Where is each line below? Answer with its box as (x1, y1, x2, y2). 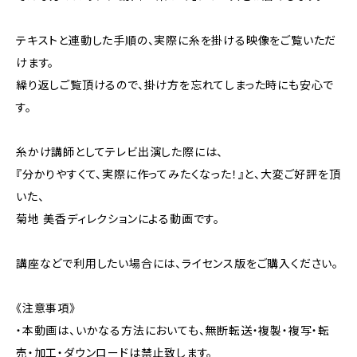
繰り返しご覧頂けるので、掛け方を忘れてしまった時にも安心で (16, 78, 335, 92)
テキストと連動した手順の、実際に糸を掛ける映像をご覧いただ (16, 33, 337, 48)
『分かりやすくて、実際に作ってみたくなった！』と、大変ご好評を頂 (16, 167, 341, 182)
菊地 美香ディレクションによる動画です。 (16, 212, 220, 226)
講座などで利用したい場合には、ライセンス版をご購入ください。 (16, 257, 339, 271)
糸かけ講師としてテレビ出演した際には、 (16, 145, 224, 159)
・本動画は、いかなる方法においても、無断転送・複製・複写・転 (16, 324, 330, 338)
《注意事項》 (16, 301, 76, 316)
